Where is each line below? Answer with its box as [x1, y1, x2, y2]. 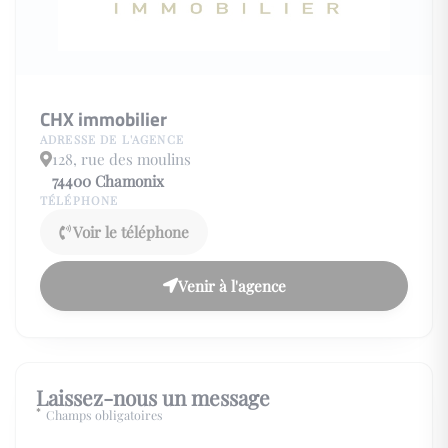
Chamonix [95, 170, 164, 191]
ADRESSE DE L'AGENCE [40, 131, 184, 147]
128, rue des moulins [52, 148, 191, 169]
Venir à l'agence [177, 275, 286, 296]
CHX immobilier [40, 103, 167, 133]
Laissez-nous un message [36, 382, 270, 411]
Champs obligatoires [43, 405, 163, 423]
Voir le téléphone [70, 221, 189, 242]
